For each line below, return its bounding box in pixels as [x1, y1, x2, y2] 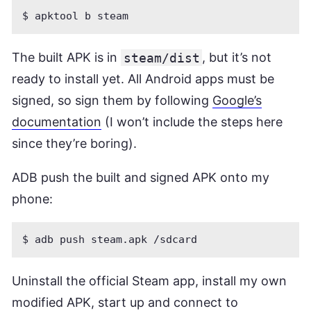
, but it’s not [202, 50, 272, 65]
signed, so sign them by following [12, 93, 212, 108]
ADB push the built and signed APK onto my [12, 170, 269, 185]
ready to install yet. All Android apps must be [12, 72, 274, 87]
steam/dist [123, 50, 200, 65]
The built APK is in [12, 50, 121, 65]
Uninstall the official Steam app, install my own [12, 274, 287, 289]
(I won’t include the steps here [101, 115, 283, 130]
